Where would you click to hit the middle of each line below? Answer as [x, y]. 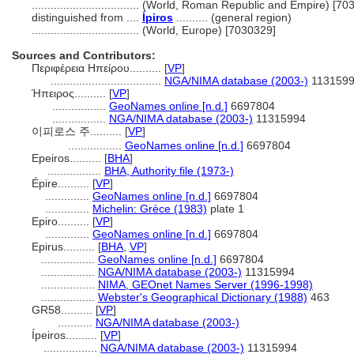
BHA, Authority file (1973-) [169, 171]
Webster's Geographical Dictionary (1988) [203, 297]
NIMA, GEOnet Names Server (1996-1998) [205, 284]
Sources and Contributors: [84, 55]
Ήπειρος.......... [70, 93]
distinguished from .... [87, 17]
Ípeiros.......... [66, 335]
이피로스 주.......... [78, 131]
